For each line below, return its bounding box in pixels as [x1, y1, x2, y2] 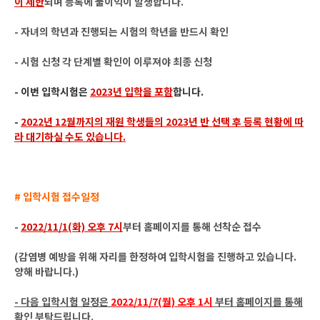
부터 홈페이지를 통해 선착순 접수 [123, 219, 261, 234]
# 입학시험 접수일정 [14, 189, 99, 204]
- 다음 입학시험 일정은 [14, 294, 111, 309]
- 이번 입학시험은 [14, 84, 90, 99]
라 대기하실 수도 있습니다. [14, 129, 126, 144]
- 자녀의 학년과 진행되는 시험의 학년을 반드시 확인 [14, 24, 229, 39]
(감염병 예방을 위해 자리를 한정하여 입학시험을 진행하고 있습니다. [14, 249, 296, 264]
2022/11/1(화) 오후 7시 [21, 219, 123, 234]
